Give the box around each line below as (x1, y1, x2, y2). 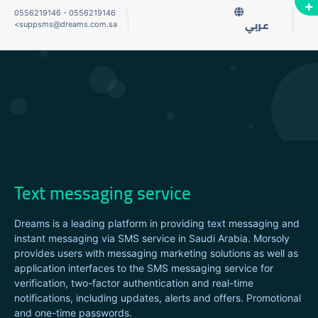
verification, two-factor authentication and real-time (14, 277, 253, 289)
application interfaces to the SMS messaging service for (14, 262, 273, 274)
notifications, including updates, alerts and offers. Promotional (14, 292, 301, 304)
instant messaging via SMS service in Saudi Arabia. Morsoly (14, 232, 290, 244)
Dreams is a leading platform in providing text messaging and (14, 217, 300, 229)
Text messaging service (14, 176, 191, 209)
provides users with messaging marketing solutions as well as (14, 247, 298, 259)
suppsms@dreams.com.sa (19, 19, 117, 29)
